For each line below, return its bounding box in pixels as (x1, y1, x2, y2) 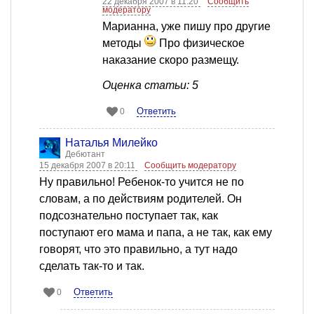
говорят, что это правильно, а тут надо (39, 243, 238, 256)
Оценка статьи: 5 (102, 79, 198, 92)
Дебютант (65, 149, 105, 160)
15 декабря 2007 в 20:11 (39, 161, 137, 171)
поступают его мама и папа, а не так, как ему (39, 226, 272, 239)
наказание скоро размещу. (102, 54, 239, 67)
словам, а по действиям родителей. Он (39, 193, 242, 205)
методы (102, 37, 144, 50)
